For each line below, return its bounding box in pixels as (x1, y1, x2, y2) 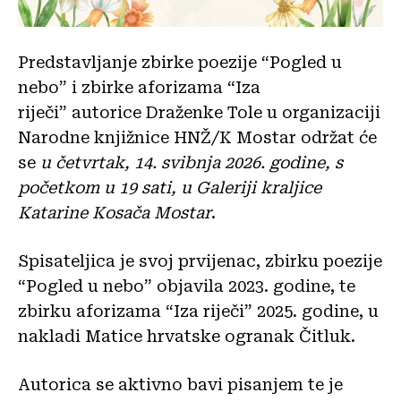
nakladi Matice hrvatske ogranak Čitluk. (18, 326, 355, 346)
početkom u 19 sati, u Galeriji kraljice (18, 177, 321, 197)
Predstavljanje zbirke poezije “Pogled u (18, 52, 342, 72)
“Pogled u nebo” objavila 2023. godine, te (18, 276, 355, 295)
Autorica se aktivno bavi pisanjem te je (18, 374, 343, 394)
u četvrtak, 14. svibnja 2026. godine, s (40, 152, 343, 172)
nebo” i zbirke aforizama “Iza (18, 77, 260, 97)
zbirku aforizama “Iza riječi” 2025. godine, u (18, 301, 379, 320)
